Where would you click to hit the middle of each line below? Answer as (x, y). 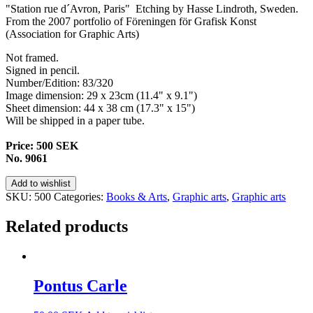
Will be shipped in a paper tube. (75, 120)
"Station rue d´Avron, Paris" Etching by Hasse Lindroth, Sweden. (152, 8)
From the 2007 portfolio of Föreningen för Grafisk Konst (131, 21)
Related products (67, 226)
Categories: (80, 196)
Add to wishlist (41, 183)
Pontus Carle (80, 285)
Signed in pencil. (43, 70)
